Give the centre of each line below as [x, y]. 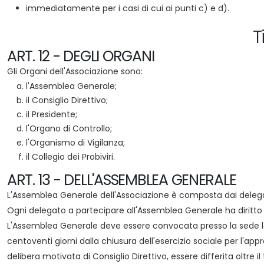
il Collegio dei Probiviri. [70, 157]
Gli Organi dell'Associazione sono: [75, 71]
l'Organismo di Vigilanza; [75, 143]
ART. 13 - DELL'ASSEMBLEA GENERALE [122, 180]
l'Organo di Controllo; [69, 128]
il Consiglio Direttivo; [67, 100]
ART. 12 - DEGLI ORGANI [81, 56]
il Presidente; [52, 114]
